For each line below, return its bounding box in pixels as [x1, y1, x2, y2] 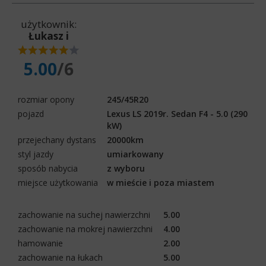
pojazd [18, 107, 44, 119]
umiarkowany [107, 148, 164, 160]
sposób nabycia [18, 162, 78, 174]
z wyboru [107, 162, 145, 174]
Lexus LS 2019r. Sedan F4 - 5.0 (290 [107, 107, 248, 119]
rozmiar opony [18, 93, 74, 105]
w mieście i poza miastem [107, 176, 214, 188]
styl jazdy [18, 148, 53, 160]
